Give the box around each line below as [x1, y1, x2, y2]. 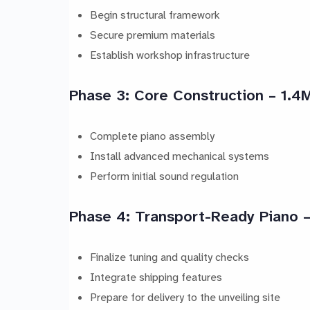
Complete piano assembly [89, 129, 215, 144]
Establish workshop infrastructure [89, 48, 250, 63]
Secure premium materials [89, 28, 215, 43]
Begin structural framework [89, 8, 220, 23]
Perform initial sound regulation [89, 169, 239, 184]
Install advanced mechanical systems [89, 149, 269, 164]
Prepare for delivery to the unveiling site [89, 290, 280, 305]
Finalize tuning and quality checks [89, 250, 249, 265]
